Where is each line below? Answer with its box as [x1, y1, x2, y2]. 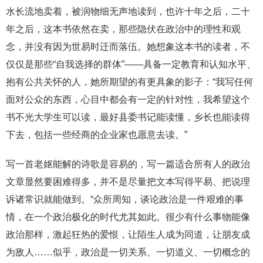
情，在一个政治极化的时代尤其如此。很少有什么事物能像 [6, 211, 250, 222]
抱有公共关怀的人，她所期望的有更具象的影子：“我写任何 [6, 76, 253, 87]
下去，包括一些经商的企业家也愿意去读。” [6, 129, 187, 140]
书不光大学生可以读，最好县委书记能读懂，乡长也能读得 [6, 112, 250, 122]
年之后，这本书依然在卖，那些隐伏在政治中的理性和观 [6, 23, 241, 34]
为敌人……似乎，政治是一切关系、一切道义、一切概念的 [6, 247, 250, 257]
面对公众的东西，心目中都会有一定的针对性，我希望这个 [6, 94, 250, 104]
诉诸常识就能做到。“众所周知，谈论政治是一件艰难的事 [6, 194, 244, 204]
